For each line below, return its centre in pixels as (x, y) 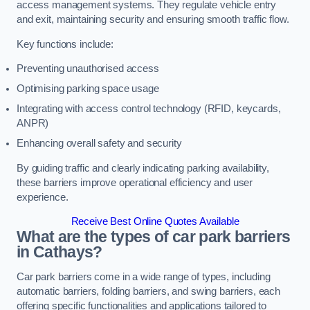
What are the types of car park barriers (154, 237)
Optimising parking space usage (88, 89)
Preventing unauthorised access (88, 69)
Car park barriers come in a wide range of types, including (144, 276)
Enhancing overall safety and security (99, 144)
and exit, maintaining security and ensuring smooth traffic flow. (153, 20)
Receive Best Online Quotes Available (155, 222)
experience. (43, 197)
